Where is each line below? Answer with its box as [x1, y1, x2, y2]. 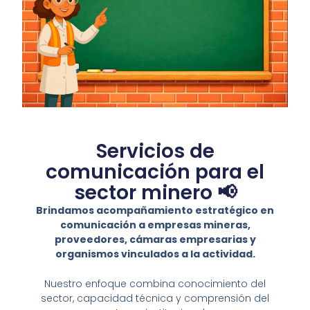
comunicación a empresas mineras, [60, 218, 250, 232]
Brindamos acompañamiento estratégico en [36, 203, 274, 218]
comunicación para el [46, 158, 264, 186]
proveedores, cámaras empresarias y [54, 232, 256, 247]
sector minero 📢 [73, 179, 237, 207]
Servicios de [95, 138, 215, 165]
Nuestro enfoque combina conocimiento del [44, 277, 266, 291]
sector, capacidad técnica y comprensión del [41, 291, 269, 306]
